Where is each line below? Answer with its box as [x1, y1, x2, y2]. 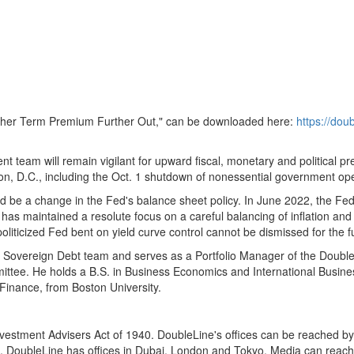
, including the [39, 168, 111, 184]
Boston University [72, 279, 158, 295]
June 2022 [257, 192, 310, 208]
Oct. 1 [111, 168, 141, 184]
